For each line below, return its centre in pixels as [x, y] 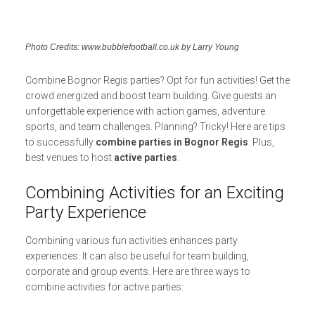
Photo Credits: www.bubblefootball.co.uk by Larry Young [132, 47]
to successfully [60, 142]
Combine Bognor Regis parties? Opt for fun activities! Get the [157, 81]
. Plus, [261, 142]
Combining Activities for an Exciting [154, 193]
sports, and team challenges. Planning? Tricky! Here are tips [155, 127]
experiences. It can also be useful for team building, [137, 256]
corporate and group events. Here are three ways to [137, 272]
